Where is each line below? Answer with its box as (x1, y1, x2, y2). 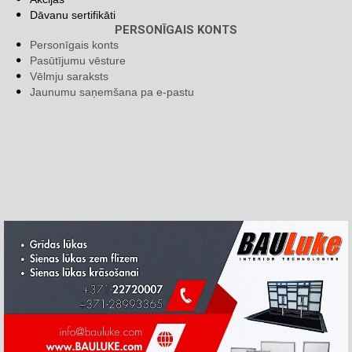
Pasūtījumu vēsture (30, 54, 126, 68)
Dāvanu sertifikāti (30, 9, 115, 22)
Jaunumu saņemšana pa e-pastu (30, 86, 194, 99)
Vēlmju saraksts (30, 70, 108, 83)
